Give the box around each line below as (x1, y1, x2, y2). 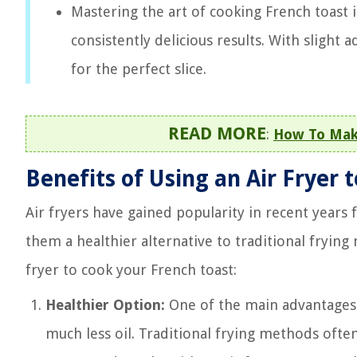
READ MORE (168, 124, 266, 143)
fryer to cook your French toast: (25, 261, 237, 278)
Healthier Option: (45, 296, 165, 313)
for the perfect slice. (71, 61, 206, 77)
